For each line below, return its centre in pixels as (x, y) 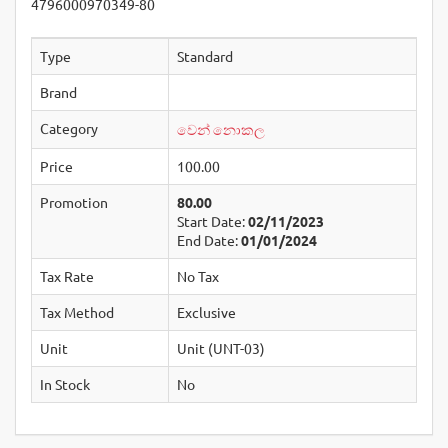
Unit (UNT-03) (221, 348)
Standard (205, 56)
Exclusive (206, 312)
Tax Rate (67, 276)
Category (69, 128)
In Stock (65, 384)
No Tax (198, 276)
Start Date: (212, 221)
